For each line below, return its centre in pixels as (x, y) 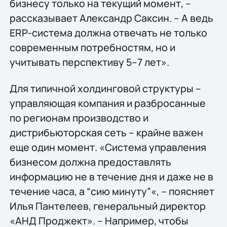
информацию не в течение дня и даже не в (111, 176)
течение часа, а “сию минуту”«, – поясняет (112, 191)
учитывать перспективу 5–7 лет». (89, 62)
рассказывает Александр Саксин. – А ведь (111, 18)
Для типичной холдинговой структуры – (105, 88)
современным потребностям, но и (92, 48)
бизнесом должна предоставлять (90, 162)
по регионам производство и (79, 118)
